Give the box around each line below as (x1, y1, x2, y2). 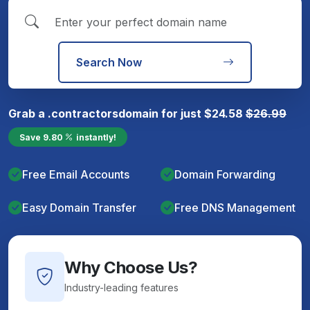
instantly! (76, 131, 116, 142)
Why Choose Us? (64, 257, 198, 277)
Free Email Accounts (22, 167, 129, 181)
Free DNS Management (174, 200, 295, 215)
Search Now (76, 55, 142, 69)
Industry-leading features (64, 282, 179, 293)
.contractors (48, 106, 118, 120)
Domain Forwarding (174, 167, 275, 181)
